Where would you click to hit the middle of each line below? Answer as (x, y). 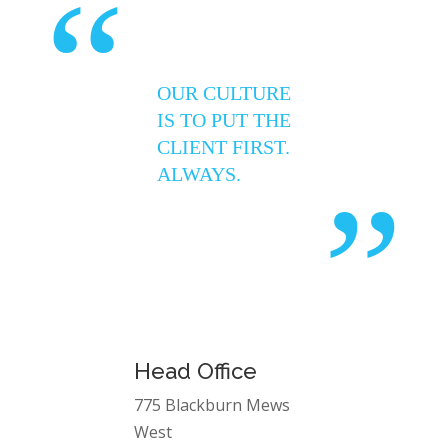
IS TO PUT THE (223, 119)
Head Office (196, 371)
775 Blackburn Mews (212, 405)
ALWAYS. (198, 173)
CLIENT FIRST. (223, 146)
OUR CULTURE (223, 92)
